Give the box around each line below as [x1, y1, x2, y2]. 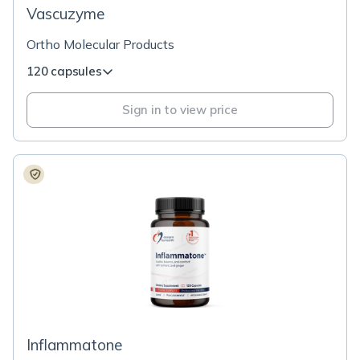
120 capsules [27, 63, 102, 79]
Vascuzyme [27, 4, 104, 23]
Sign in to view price [122, 102, 238, 117]
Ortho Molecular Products [27, 36, 174, 52]
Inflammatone [27, 335, 122, 354]
